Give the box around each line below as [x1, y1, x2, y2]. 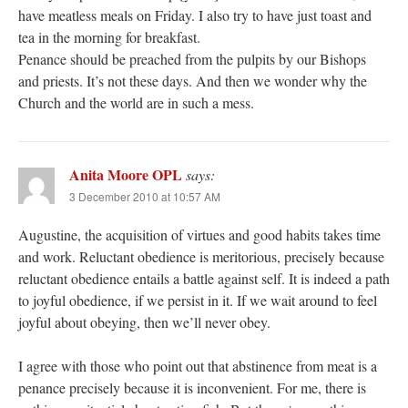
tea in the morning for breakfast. [18, 27, 200, 47]
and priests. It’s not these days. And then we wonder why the [18, 71, 367, 91]
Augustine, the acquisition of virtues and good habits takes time [18, 225, 381, 245]
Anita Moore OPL [69, 164, 182, 186]
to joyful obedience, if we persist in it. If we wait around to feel [18, 291, 377, 311]
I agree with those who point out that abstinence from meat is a [18, 356, 377, 376]
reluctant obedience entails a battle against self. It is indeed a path [18, 269, 390, 289]
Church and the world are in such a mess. [18, 93, 254, 113]
